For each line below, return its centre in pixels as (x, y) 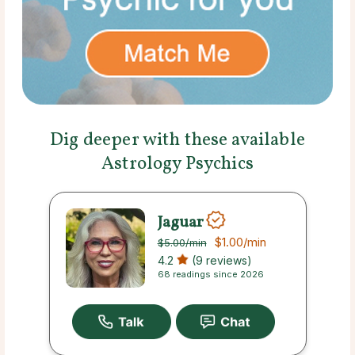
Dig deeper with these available (177, 141)
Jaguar (180, 222)
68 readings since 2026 (210, 275)
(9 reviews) (220, 261)
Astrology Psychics (177, 164)
